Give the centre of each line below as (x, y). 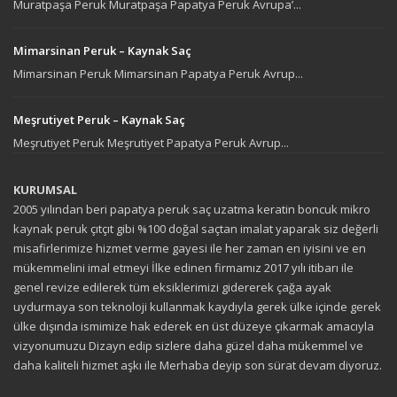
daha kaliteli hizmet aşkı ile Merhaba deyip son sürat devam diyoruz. (198, 366)
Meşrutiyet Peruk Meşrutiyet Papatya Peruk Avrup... (151, 143)
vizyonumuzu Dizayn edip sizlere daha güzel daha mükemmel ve (188, 346)
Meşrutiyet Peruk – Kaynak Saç (99, 120)
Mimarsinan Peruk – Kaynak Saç (102, 51)
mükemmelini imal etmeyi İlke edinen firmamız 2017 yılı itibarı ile (183, 268)
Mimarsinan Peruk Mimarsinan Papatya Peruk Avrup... (158, 74)
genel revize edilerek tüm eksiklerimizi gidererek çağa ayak (172, 288)
